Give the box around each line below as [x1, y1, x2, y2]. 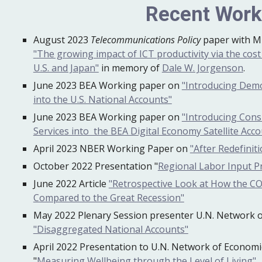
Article [78, 177, 109, 190]
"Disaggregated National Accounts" [33, 223, 188, 236]
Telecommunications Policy [90, 33, 201, 46]
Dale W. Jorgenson [161, 61, 243, 74]
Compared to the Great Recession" [33, 191, 184, 204]
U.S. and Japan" [33, 61, 99, 74]
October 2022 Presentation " [33, 160, 158, 173]
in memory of [98, 61, 162, 74]
